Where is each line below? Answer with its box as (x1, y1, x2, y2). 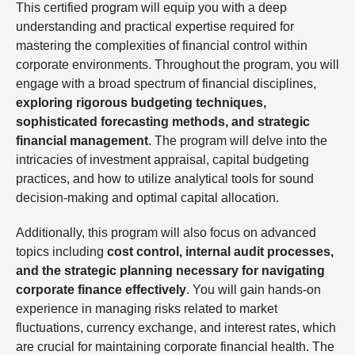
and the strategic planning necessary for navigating (16, 264, 325, 277)
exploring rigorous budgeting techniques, (16, 96, 266, 109)
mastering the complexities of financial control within (16, 39, 307, 52)
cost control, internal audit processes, (107, 245, 334, 258)
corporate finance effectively (16, 283, 186, 296)
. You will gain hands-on (186, 283, 321, 296)
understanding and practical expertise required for (16, 20, 294, 33)
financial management (16, 134, 148, 147)
